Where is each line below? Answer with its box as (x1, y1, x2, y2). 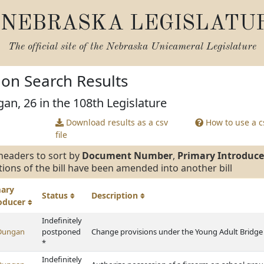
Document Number (82, 149, 173, 162)
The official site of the (8, 42, 106, 52)
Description (91, 190, 140, 201)
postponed (42, 226, 81, 237)
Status (42, 190, 70, 201)
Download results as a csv (63, 117, 168, 128)
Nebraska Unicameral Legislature (105, 42, 256, 52)
